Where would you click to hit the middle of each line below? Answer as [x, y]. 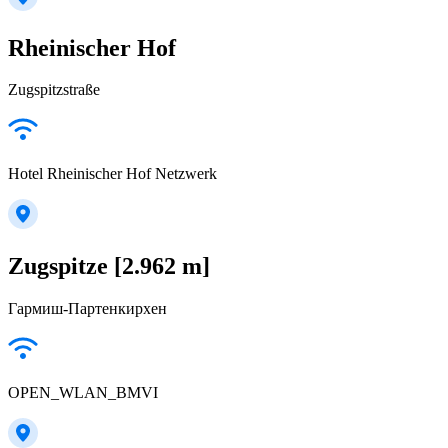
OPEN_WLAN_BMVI [83, 393]
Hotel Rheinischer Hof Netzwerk [112, 174]
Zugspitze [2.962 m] [109, 266]
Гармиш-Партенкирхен [87, 309]
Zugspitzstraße [54, 90]
